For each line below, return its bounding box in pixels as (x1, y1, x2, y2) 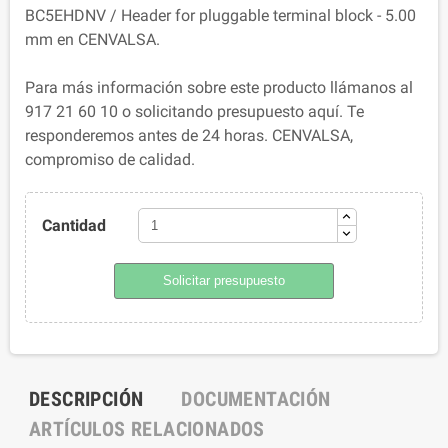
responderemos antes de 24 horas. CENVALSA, (25, 126, 353, 146)
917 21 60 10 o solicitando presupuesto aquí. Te (25, 102, 364, 122)
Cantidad (41, 215, 106, 235)
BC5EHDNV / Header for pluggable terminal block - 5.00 (25, 6, 416, 26)
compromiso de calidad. (25, 150, 195, 170)
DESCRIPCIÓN (29, 387, 144, 412)
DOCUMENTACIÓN (181, 387, 331, 412)
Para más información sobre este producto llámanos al (25, 78, 413, 98)
